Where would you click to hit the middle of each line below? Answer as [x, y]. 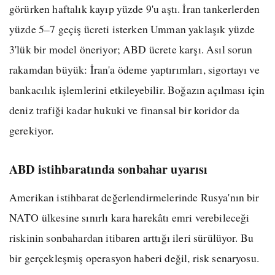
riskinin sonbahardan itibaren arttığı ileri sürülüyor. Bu [132, 237]
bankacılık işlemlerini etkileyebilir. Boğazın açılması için [137, 89]
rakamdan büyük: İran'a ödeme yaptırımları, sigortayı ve [134, 69]
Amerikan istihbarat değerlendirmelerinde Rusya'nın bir [134, 197]
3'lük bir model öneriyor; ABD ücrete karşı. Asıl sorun [131, 49]
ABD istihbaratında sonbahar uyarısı [109, 169]
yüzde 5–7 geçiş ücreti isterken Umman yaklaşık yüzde [132, 29]
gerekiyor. [32, 130]
